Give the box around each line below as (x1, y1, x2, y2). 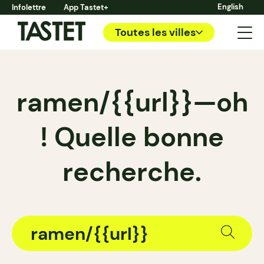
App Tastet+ (64, 2, 108, 12)
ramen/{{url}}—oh (16, 85, 248, 120)
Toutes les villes (115, 25, 196, 39)
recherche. (62, 154, 202, 189)
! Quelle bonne (40, 120, 224, 154)
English (217, 2, 243, 12)
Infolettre (12, 2, 46, 12)
